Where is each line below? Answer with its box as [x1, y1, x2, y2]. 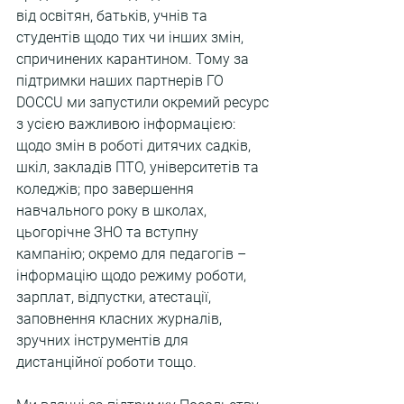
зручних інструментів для [16, 332, 192, 350]
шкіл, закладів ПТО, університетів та [16, 159, 262, 177]
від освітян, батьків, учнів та [16, 7, 211, 25]
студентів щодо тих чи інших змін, [16, 29, 247, 47]
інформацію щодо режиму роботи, [16, 267, 250, 285]
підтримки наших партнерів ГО [16, 72, 227, 90]
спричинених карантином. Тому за [16, 50, 252, 69]
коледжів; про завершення [16, 180, 197, 198]
